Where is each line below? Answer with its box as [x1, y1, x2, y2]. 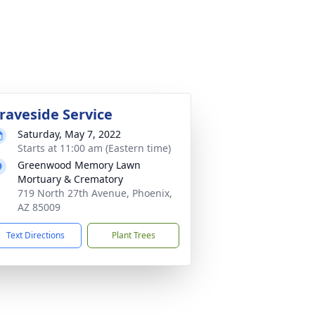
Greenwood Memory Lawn [18, 158, 141, 172]
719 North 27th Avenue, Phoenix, [18, 186, 172, 200]
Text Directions [6, 229, 65, 241]
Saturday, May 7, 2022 [18, 127, 121, 141]
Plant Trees [111, 229, 155, 241]
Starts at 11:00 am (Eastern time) [18, 141, 171, 155]
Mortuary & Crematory [18, 172, 123, 186]
